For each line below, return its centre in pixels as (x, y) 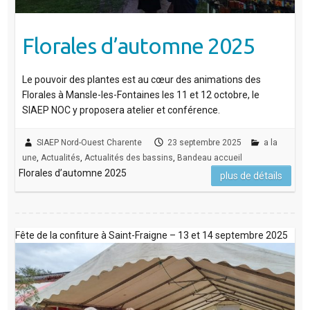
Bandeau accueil (209, 157)
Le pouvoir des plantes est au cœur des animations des (141, 79)
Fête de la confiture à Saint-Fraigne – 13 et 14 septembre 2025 (151, 235)
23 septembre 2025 (204, 142)
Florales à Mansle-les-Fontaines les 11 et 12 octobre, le (140, 94)
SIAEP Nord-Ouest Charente (89, 142)
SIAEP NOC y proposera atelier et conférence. (121, 110)
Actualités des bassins (128, 157)
